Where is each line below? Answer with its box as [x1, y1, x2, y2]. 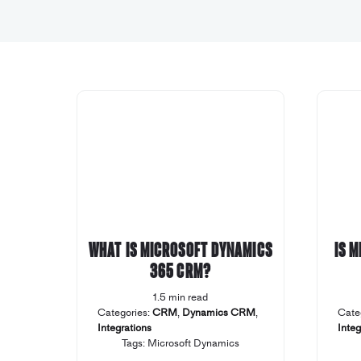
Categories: [97, 305, 152, 321]
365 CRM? [150, 259, 211, 283]
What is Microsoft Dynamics [89, 238, 272, 262]
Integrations [97, 320, 151, 336]
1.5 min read [152, 289, 208, 305]
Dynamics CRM [181, 305, 255, 321]
